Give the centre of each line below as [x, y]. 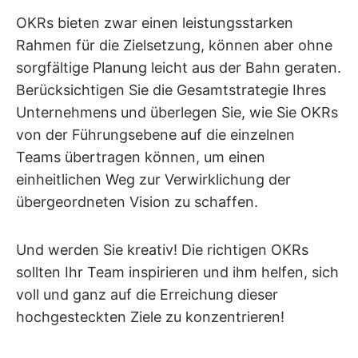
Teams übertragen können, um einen [141, 157]
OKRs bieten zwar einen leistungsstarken [155, 23]
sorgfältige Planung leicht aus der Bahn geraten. [179, 68]
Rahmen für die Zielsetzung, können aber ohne [174, 45]
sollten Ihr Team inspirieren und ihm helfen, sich [177, 272]
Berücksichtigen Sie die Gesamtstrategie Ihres [171, 90]
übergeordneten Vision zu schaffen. [137, 202]
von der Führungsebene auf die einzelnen [155, 135]
